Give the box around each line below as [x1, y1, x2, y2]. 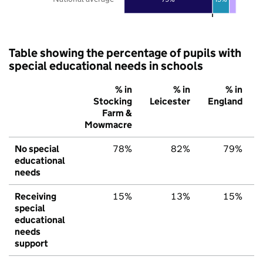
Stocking [93, 95, 132, 107]
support [15, 237, 48, 249]
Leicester [150, 95, 190, 107]
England [208, 95, 242, 107]
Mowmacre [85, 119, 132, 130]
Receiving [15, 190, 56, 202]
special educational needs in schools [9, 58, 203, 73]
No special [15, 143, 59, 154]
